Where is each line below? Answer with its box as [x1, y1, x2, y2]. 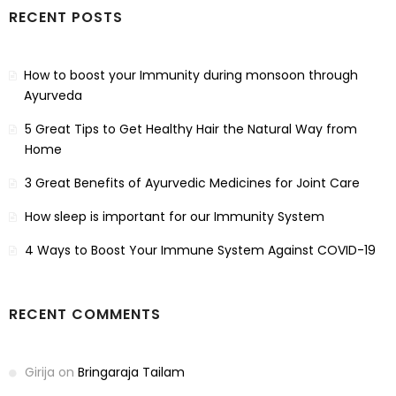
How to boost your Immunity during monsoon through [24, 66, 359, 85]
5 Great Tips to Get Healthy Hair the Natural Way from [24, 120, 357, 139]
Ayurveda [24, 87, 83, 105]
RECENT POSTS [9, 7, 123, 28]
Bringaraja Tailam [78, 363, 185, 382]
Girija [25, 363, 55, 382]
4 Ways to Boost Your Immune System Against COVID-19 [25, 241, 376, 260]
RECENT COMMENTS [9, 304, 161, 325]
